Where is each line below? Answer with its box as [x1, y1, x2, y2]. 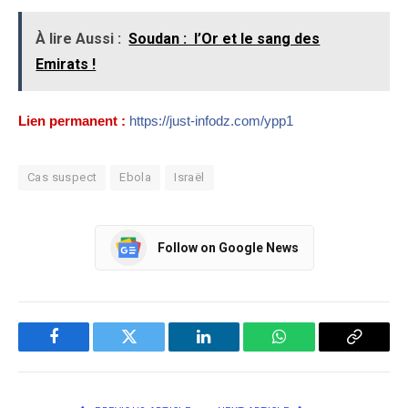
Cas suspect [27, 170, 97, 185]
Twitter [127, 342, 176, 359]
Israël [174, 170, 205, 185]
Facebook [52, 342, 117, 359]
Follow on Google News [157, 240, 299, 255]
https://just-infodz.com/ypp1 [129, 113, 293, 129]
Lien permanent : [18, 113, 126, 129]
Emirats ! [36, 55, 97, 73]
